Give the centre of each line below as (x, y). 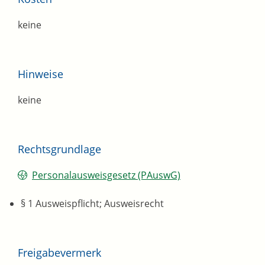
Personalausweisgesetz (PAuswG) (106, 175)
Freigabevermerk (59, 253)
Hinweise (41, 74)
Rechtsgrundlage (59, 149)
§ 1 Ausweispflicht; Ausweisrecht (92, 204)
